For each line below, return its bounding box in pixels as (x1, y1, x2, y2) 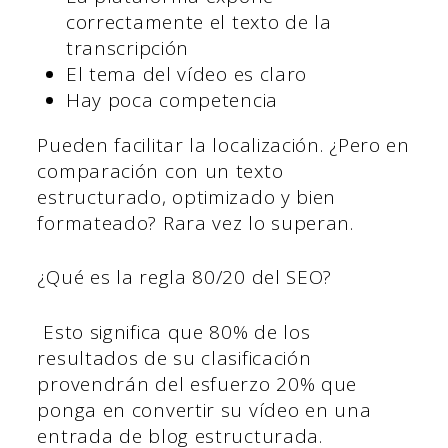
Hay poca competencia (65, 86, 278, 113)
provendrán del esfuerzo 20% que (37, 370, 358, 397)
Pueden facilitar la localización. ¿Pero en (37, 131, 410, 158)
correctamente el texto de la (65, 8, 332, 35)
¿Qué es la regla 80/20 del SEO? (37, 264, 333, 291)
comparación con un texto (37, 157, 284, 184)
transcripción (65, 34, 190, 61)
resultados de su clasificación (37, 344, 312, 371)
